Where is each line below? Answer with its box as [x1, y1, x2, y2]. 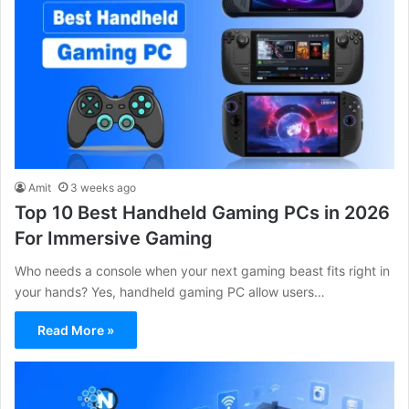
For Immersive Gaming [15, 226, 213, 249]
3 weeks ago [70, 180, 136, 194]
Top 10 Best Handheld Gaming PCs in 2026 [15, 201, 390, 224]
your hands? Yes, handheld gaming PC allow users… [15, 283, 325, 299]
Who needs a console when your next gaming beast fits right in [15, 262, 390, 278]
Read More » [37, 321, 114, 338]
